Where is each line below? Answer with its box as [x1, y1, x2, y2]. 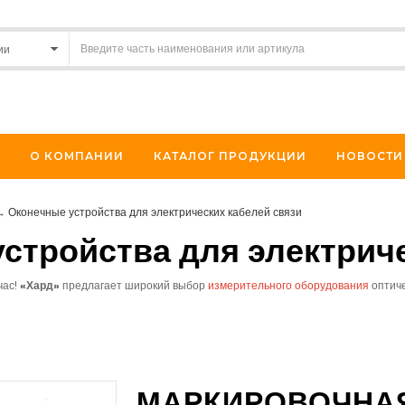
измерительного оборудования [208, 278, 369, 293]
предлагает [62, 278, 122, 293]
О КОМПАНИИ [29, 149, 124, 163]
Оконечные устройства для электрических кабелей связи [8, 204, 302, 220]
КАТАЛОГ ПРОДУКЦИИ [153, 149, 306, 163]
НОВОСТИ [335, 149, 403, 163]
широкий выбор [122, 278, 208, 293]
